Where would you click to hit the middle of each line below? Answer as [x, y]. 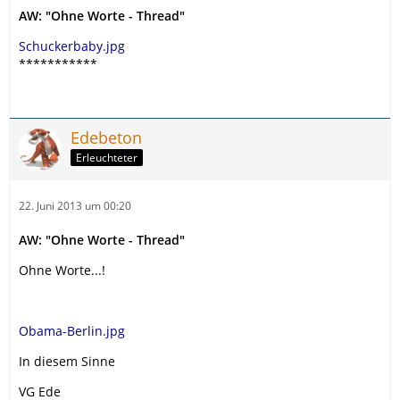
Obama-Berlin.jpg [72, 330]
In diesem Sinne [67, 361]
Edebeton [106, 137]
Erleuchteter [107, 158]
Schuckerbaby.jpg [72, 46]
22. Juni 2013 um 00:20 [75, 205]
